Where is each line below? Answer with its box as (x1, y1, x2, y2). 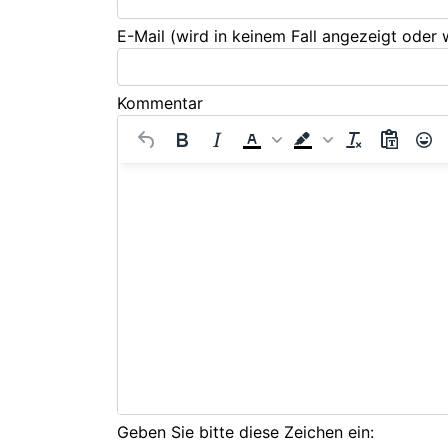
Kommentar (117, 92, 203, 113)
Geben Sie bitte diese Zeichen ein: (117, 421, 374, 442)
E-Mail (117, 25, 170, 46)
